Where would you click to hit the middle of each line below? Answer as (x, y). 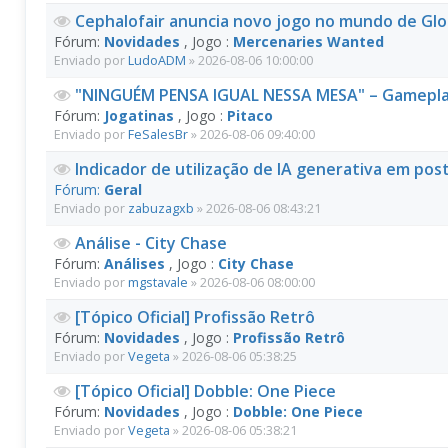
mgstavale (158, 282)
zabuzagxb (161, 208)
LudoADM (157, 60)
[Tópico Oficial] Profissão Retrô (195, 317)
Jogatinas (139, 115)
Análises (134, 263)
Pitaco (250, 115)
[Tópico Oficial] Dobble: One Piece (205, 391)
